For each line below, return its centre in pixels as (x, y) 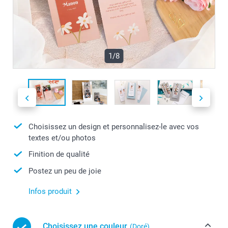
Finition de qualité (59, 154)
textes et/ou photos (62, 138)
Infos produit (50, 192)
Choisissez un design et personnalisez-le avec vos (114, 126)
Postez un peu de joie (65, 171)
